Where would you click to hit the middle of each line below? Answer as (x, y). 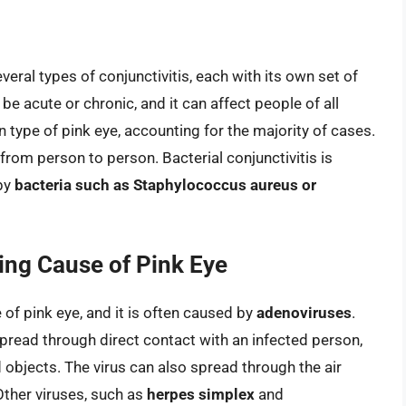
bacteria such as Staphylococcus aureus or (165, 184)
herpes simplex (201, 395)
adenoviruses (304, 313)
